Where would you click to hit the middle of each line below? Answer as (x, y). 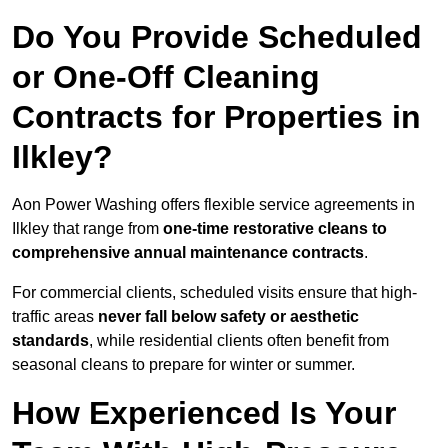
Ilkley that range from (87, 229)
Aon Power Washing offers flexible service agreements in (213, 205)
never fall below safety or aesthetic (228, 317)
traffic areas (55, 317)
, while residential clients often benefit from (239, 341)
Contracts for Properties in (216, 117)
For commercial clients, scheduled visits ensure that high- (214, 293)
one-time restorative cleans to (275, 229)
